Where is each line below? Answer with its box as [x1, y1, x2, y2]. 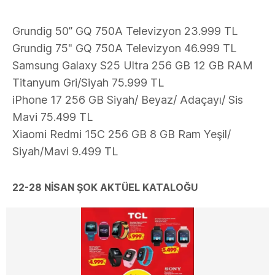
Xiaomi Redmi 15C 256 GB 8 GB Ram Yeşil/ [12, 128, 231, 141]
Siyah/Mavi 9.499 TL [12, 145, 118, 158]
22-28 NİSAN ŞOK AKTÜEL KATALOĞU [12, 181, 198, 193]
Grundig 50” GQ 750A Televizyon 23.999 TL [12, 25, 238, 37]
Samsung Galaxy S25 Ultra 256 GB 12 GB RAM [12, 59, 253, 72]
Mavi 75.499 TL [12, 110, 93, 123]
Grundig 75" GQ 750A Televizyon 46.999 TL [12, 42, 236, 55]
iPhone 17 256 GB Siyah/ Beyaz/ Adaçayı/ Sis [12, 93, 243, 106]
